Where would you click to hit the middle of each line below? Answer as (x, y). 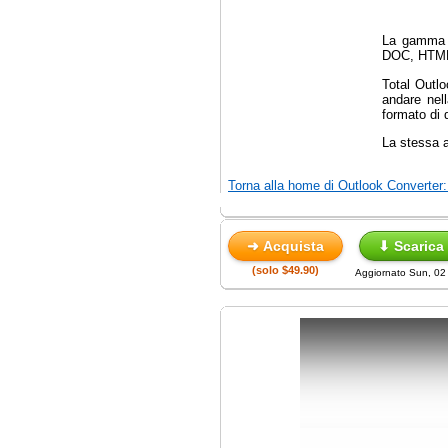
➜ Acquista (285, 245)
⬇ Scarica (411, 245)
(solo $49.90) (285, 269)
